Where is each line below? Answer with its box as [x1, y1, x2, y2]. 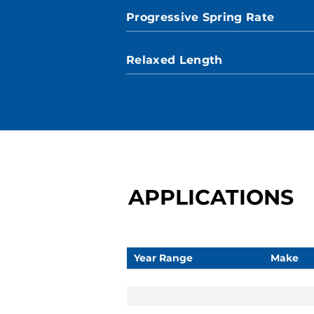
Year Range [134, 251, 193, 264]
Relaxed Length [126, 53, 223, 67]
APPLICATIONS [128, 184, 294, 210]
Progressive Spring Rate [126, 11, 275, 24]
